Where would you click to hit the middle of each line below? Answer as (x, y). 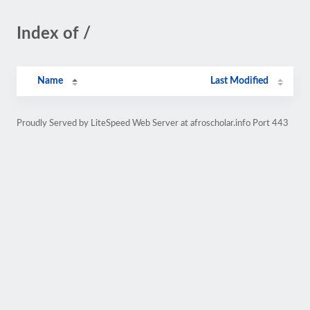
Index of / (54, 34)
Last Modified (240, 81)
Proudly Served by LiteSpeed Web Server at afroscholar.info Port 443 (153, 123)
